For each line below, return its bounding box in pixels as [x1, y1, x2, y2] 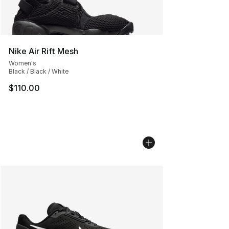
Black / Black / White [9, 67, 68, 75]
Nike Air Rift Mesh [9, 45, 78, 56]
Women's [9, 59, 36, 67]
